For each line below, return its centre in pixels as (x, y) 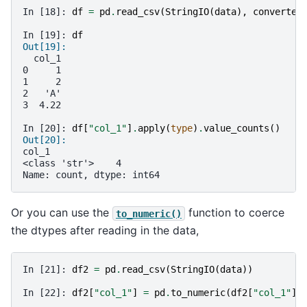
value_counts (236, 128)
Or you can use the (62, 213)
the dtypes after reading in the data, (105, 231)
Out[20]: (47, 140)
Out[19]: (47, 47)
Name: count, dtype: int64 (91, 175)
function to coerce (235, 213)
